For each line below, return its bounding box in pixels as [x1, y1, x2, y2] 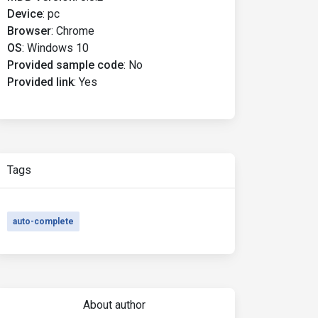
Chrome [56, 24, 94, 38]
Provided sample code [7, 58, 124, 72]
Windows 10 [27, 41, 89, 55]
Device [7, 7, 43, 21]
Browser [7, 24, 51, 38]
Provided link [7, 75, 74, 89]
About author [82, 298, 146, 312]
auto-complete [13, 216, 74, 226]
